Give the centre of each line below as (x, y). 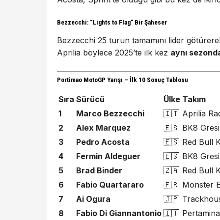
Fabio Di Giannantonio (119, 213)
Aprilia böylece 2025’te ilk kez (114, 52)
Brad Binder (99, 171)
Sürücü (90, 99)
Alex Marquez (103, 128)
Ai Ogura (93, 199)
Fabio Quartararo (110, 185)
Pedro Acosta (103, 142)
